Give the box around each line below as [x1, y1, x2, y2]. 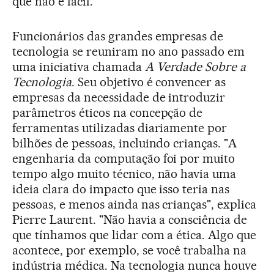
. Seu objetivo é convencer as [71, 75, 226, 89]
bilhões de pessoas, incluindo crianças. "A [12, 136, 237, 150]
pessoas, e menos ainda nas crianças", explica [12, 197, 257, 212]
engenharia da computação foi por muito [12, 151, 235, 166]
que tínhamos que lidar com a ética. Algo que [12, 228, 257, 242]
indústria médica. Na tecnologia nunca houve [12, 258, 257, 273]
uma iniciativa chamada [12, 59, 145, 74]
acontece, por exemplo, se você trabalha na [12, 243, 247, 257]
